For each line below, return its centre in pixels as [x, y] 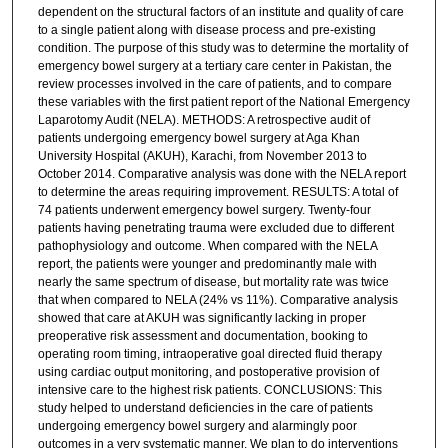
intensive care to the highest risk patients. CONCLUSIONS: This [209, 389]
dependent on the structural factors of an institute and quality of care [220, 11]
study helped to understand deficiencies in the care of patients [205, 407]
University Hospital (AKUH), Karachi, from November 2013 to [202, 155]
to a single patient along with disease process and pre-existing [206, 29]
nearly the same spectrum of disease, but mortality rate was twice [213, 281]
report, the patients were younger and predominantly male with [207, 263]
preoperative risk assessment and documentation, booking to [202, 335]
